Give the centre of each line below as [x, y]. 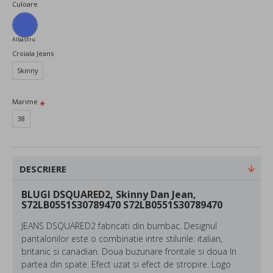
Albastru [24, 39]
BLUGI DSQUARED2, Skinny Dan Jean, [109, 194]
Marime [25, 101]
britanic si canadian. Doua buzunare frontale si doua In [129, 251]
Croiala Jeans [33, 53]
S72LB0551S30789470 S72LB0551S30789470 [122, 204]
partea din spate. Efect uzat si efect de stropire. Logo [126, 264]
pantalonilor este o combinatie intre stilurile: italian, [122, 238]
